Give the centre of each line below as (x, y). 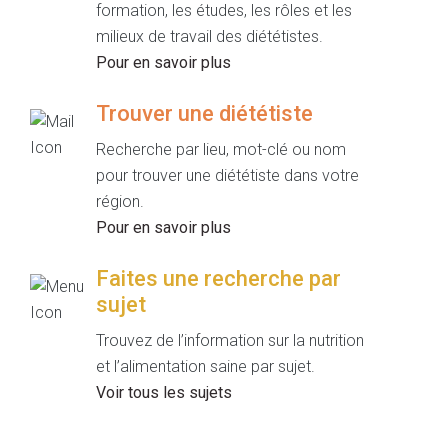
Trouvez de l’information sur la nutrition (229, 340)
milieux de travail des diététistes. (209, 36)
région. (119, 201)
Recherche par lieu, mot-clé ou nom (220, 149)
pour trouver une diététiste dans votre (227, 175)
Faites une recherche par (218, 278)
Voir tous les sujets (163, 392)
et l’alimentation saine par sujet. (205, 366)
